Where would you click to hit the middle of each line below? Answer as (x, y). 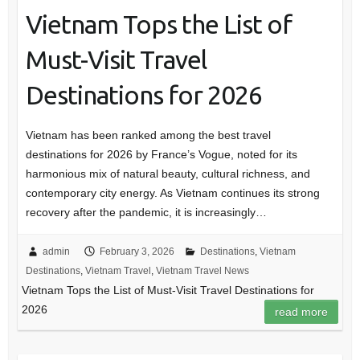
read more (302, 312)
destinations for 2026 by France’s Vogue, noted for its (161, 155)
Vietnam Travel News (202, 271)
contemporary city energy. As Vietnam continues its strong (172, 193)
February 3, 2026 (137, 252)
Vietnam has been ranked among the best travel (148, 135)
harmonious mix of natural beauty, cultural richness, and (168, 174)
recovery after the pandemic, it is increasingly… (146, 213)
